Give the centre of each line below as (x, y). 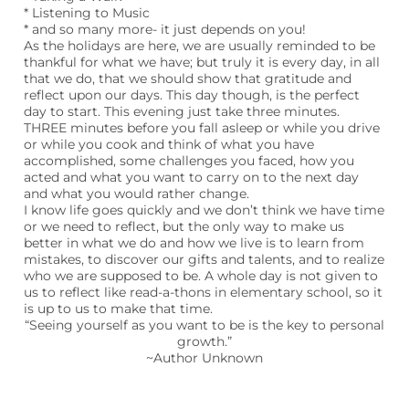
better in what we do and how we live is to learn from (194, 243)
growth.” (204, 341)
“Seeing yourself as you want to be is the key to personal (204, 325)
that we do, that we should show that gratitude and (188, 79)
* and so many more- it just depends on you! (165, 29)
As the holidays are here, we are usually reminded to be (199, 46)
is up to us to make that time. (118, 309)
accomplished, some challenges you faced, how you (189, 161)
